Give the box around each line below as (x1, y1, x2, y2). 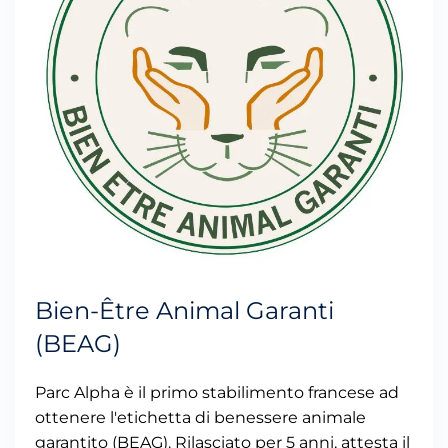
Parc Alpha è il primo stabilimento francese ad (35, 383, 399, 403)
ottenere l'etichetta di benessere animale (35, 408, 366, 428)
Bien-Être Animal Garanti (35, 296, 334, 326)
